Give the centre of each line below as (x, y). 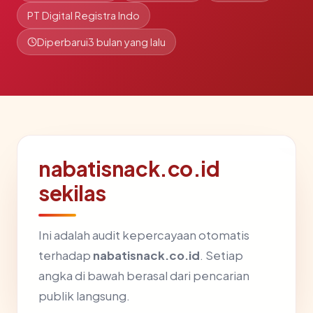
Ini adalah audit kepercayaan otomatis (144, 235)
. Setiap (221, 255)
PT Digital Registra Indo (83, 15)
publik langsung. (84, 296)
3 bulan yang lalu (127, 42)
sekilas (72, 193)
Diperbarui (63, 42)
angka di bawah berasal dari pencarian (144, 276)
